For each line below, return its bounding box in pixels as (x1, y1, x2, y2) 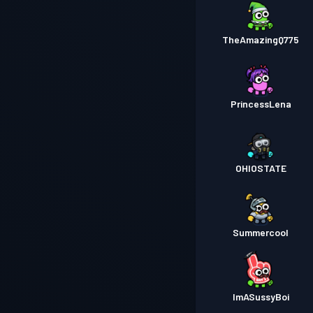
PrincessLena (230, 98, 291, 110)
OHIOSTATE (235, 162, 286, 175)
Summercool (233, 226, 289, 239)
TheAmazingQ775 (222, 34, 300, 46)
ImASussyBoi (232, 291, 289, 303)
